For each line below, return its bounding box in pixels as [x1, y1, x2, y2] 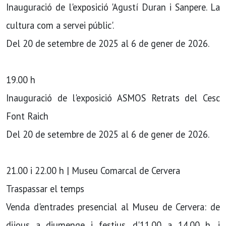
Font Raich [6, 110, 48, 122]
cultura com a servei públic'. [6, 19, 114, 31]
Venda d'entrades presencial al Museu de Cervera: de [6, 201, 220, 213]
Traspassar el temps [6, 183, 84, 195]
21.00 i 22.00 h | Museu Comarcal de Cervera [6, 164, 180, 177]
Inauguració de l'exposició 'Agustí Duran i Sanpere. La [6, 1, 220, 13]
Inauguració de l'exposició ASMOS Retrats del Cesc [6, 92, 220, 104]
